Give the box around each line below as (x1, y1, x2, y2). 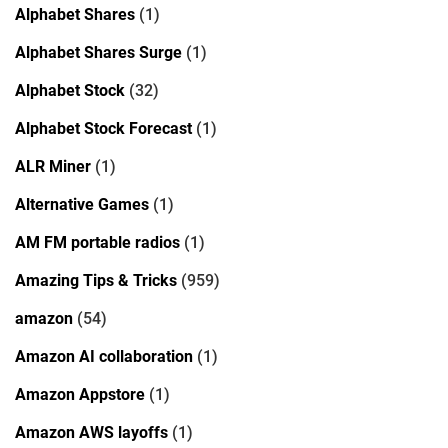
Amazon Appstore (15, 384, 145, 404)
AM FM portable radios (15, 232, 180, 252)
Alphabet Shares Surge (15, 42, 182, 62)
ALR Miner (15, 156, 91, 176)
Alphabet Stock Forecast (15, 118, 192, 138)
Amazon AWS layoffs (15, 422, 168, 442)
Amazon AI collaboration (15, 346, 193, 366)
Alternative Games (15, 194, 149, 214)
